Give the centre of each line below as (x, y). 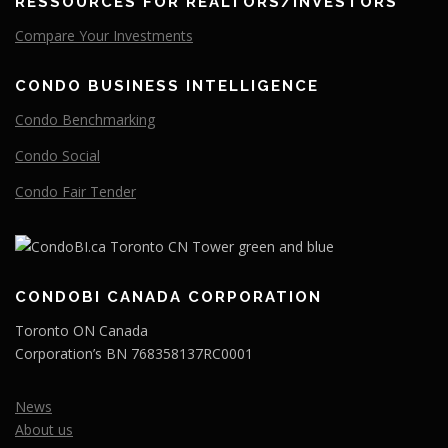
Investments (151, 35)
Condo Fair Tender (75, 191)
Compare (47, 35)
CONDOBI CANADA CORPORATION (168, 296)
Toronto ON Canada (81, 330)
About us (44, 429)
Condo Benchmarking (85, 119)
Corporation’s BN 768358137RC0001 (134, 353)
